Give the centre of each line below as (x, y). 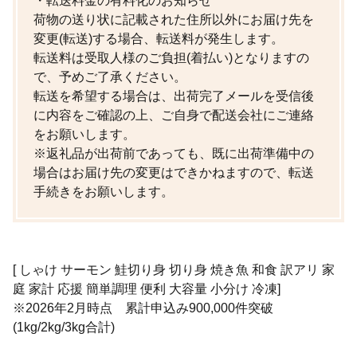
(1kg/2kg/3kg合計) (64, 327)
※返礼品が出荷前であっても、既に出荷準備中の (174, 153)
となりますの (271, 57)
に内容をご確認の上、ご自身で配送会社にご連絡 (174, 115)
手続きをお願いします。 (104, 191)
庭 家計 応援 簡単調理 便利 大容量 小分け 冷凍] (147, 288)
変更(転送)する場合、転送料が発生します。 (159, 38)
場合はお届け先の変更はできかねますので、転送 (174, 172)
